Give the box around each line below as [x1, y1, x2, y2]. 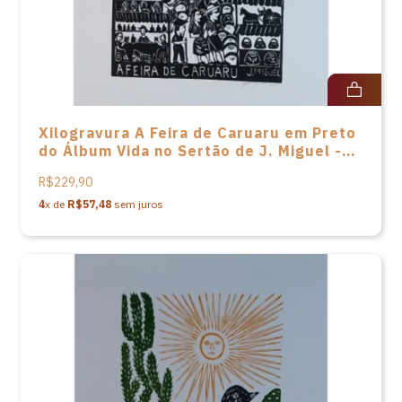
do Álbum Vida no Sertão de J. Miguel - [39, 142, 342, 160]
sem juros [111, 197, 163, 211]
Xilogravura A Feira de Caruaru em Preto [39, 124, 356, 142]
